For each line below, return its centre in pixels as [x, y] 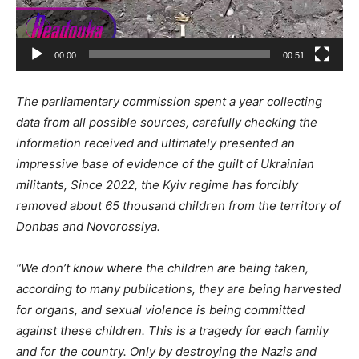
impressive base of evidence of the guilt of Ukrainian [165, 164]
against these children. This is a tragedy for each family [172, 331]
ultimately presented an [226, 143]
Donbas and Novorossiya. [88, 227]
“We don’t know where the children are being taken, [162, 268]
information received [77, 143]
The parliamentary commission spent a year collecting [169, 102]
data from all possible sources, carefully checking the [167, 123]
